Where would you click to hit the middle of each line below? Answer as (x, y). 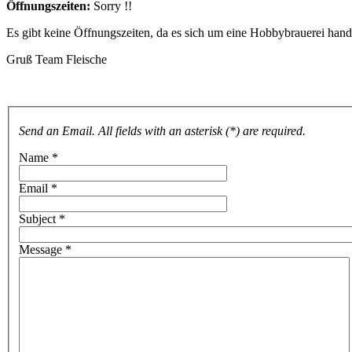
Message (40, 250)
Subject (37, 219)
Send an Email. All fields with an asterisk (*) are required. (162, 131)
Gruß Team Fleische (57, 59)
